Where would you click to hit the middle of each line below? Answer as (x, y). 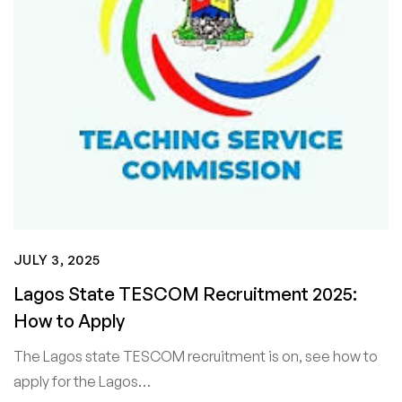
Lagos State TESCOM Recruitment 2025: (185, 293)
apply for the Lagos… (82, 381)
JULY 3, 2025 (57, 259)
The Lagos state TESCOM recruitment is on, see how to (196, 356)
